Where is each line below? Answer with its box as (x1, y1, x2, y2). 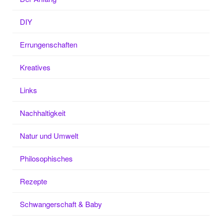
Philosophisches (20, 153, 73, 164)
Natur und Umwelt (20, 130, 78, 141)
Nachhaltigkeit (20, 107, 65, 118)
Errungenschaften (20, 39, 77, 50)
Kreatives (20, 61, 51, 72)
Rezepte (20, 175, 47, 186)
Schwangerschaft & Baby (20, 198, 102, 209)
